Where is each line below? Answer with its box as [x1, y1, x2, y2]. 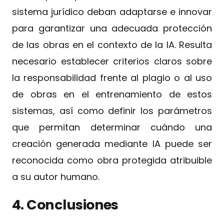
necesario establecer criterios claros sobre [12, 55, 212, 68]
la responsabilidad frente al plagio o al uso [12, 71, 212, 84]
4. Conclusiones [12, 195, 118, 214]
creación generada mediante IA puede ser [12, 137, 212, 150]
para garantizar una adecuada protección [12, 22, 212, 35]
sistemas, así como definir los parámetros [12, 104, 212, 117]
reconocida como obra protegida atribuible [12, 154, 212, 167]
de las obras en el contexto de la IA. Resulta [12, 38, 212, 51]
